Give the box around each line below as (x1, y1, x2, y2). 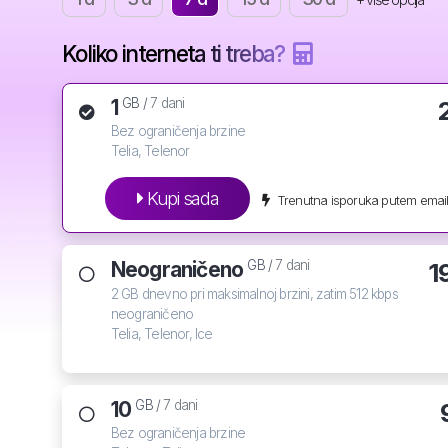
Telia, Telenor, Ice (110, 325, 213, 342)
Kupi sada (143, 187, 219, 210)
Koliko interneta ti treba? (61, 39, 289, 67)
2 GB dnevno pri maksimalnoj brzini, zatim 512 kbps (110, 285, 398, 302)
